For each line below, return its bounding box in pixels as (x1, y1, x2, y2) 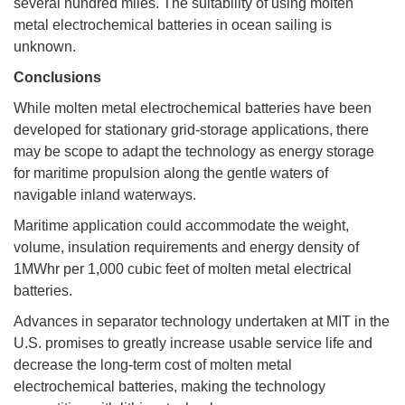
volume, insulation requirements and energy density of (14, 239, 359, 255)
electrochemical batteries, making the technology (14, 378, 325, 394)
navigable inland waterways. (14, 186, 196, 202)
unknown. (14, 38, 76, 54)
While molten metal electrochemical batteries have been (14, 99, 372, 116)
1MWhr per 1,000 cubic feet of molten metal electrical (14, 260, 352, 277)
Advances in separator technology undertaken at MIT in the (14, 313, 390, 329)
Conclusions (14, 69, 101, 85)
